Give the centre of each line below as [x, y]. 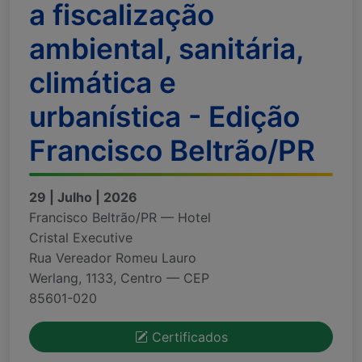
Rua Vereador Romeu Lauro [113, 257]
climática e [103, 82]
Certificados [187, 337]
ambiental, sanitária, [166, 48]
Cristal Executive [81, 237]
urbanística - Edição [164, 116]
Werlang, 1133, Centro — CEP [119, 278]
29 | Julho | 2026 [83, 197]
